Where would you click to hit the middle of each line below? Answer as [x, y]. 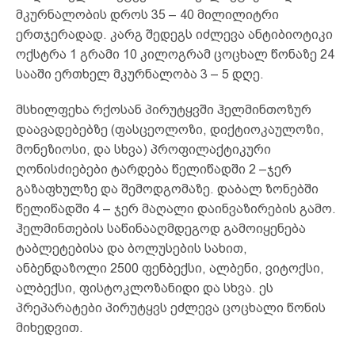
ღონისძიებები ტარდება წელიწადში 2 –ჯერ [154, 169]
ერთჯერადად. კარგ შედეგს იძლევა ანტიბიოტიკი [174, 34]
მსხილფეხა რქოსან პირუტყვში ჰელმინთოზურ [164, 109]
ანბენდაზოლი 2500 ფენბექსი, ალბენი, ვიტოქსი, [170, 268]
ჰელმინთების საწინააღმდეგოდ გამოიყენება [161, 228]
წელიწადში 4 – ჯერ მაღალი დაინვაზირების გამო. [176, 208]
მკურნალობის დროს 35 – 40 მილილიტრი [147, 14]
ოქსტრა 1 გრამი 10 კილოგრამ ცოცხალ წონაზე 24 [175, 54]
